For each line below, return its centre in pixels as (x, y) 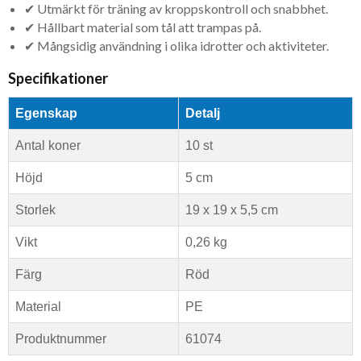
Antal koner (48, 145)
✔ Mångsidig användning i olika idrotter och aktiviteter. (176, 45)
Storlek (35, 210)
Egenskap (46, 113)
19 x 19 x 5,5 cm (232, 210)
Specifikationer (58, 78)
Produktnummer (61, 338)
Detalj (203, 113)
